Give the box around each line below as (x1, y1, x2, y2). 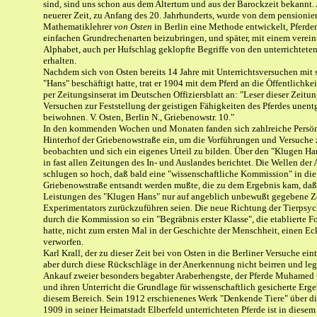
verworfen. (43, 236, 83, 247)
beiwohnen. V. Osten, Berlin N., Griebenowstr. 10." (43, 112, 234, 122)
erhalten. (43, 55, 76, 66)
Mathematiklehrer (43, 21, 114, 32)
